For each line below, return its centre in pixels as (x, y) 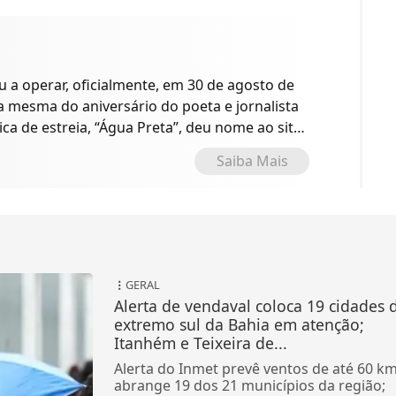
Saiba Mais (252, 161)
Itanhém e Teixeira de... (200, 343)
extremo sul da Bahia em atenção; (239, 325)
